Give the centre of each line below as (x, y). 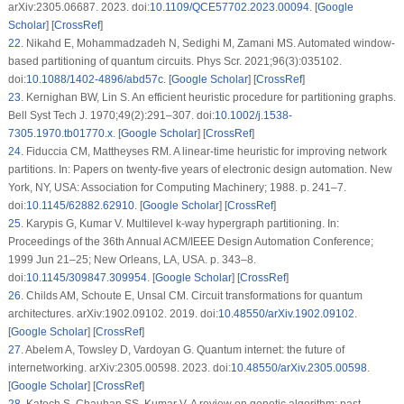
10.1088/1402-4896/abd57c (94, 79)
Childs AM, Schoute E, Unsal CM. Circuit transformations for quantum (193, 296)
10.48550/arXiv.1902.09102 (286, 314)
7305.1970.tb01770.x (60, 133)
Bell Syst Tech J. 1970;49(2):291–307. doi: (111, 115)
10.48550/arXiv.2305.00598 (298, 368)
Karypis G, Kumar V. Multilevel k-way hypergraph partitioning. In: (181, 224)
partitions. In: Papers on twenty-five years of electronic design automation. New (200, 170)
